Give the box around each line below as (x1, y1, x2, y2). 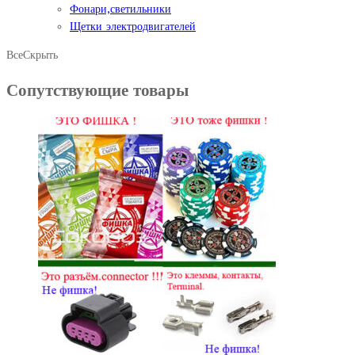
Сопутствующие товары (6, 80, 189, 101)
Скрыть (23, 48, 58, 62)
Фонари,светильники (70, 2, 171, 16)
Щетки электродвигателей (70, 20, 196, 33)
